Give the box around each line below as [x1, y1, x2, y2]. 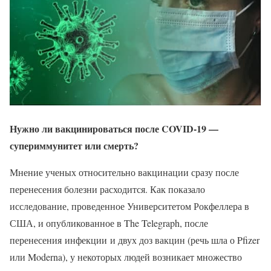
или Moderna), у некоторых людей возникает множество [10, 250, 242, 264]
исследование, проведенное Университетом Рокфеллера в [10, 200, 249, 213]
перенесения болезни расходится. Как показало [10, 183, 205, 196]
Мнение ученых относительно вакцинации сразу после [10, 166, 239, 179]
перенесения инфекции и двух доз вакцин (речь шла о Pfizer [10, 233, 260, 247]
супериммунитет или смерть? [10, 139, 139, 153]
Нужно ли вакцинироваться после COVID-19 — [10, 122, 218, 136]
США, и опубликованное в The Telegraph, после [10, 217, 208, 230]
